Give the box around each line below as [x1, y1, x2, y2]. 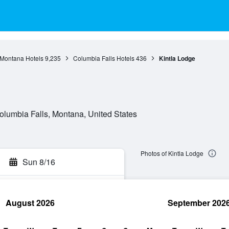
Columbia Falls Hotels [73, 54, 134, 62]
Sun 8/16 [22, 156, 55, 168]
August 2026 [6, 197, 55, 209]
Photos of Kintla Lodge [140, 149, 203, 158]
